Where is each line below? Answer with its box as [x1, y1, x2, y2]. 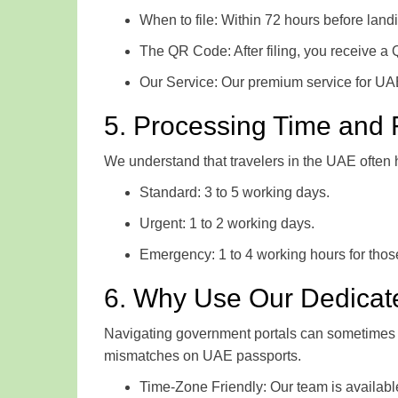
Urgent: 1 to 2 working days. [139, 215, 314, 231]
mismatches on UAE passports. [104, 347, 301, 363]
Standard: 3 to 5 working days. [139, 184, 330, 200]
